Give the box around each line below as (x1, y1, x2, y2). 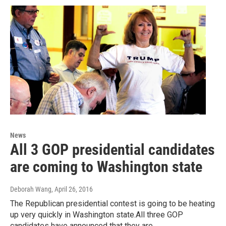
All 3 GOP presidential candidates (10, 141, 215, 159)
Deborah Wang (10, 185, 51, 194)
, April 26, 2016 (51, 185, 93, 194)
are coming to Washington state (10, 158, 202, 176)
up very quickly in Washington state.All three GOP (10, 210, 183, 220)
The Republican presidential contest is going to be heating (10, 199, 215, 209)
